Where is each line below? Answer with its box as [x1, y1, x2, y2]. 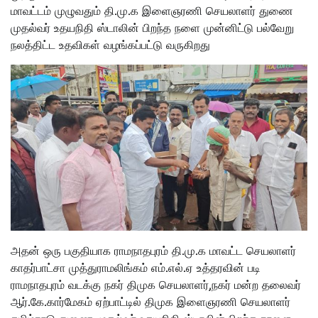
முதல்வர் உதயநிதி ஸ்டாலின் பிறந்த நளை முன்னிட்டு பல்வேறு [11, 20, 294, 35]
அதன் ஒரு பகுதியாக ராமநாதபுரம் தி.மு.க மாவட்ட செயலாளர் [11, 243, 296, 258]
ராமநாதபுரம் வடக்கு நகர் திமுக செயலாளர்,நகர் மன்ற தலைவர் [11, 278, 301, 292]
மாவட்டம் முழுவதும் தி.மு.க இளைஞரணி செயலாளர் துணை [11, 3, 293, 18]
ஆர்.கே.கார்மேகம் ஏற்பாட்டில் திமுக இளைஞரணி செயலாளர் [11, 295, 290, 309]
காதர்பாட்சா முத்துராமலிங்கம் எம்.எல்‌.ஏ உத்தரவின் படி [11, 261, 261, 275]
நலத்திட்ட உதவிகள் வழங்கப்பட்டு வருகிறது [11, 37, 210, 52]
